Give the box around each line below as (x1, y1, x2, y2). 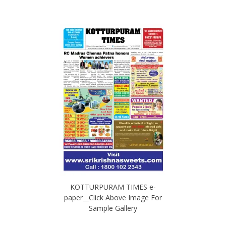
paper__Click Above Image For (64, 192, 162, 202)
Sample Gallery (89, 203, 137, 213)
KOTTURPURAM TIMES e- (70, 182, 156, 192)
